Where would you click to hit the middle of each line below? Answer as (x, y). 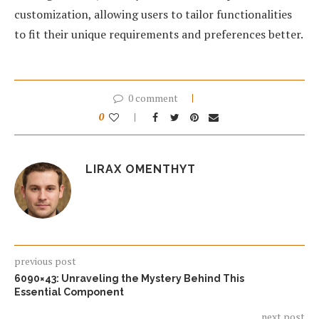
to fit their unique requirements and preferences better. (159, 35)
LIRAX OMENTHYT (141, 169)
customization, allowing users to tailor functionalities (153, 15)
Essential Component (69, 292)
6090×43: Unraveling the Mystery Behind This (129, 278)
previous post (45, 261)
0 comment (153, 98)
